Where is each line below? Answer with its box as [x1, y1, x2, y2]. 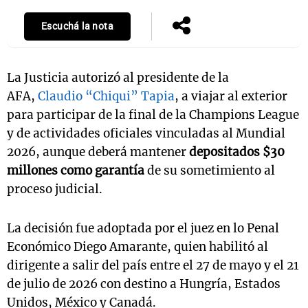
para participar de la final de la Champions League [7, 107, 299, 123]
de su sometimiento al [144, 163, 275, 179]
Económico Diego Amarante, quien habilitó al [7, 239, 268, 255]
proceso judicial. [7, 181, 102, 197]
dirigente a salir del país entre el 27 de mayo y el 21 [7, 258, 299, 274]
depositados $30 [189, 144, 285, 160]
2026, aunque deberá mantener [7, 144, 189, 160]
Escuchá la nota [41, 21, 113, 33]
